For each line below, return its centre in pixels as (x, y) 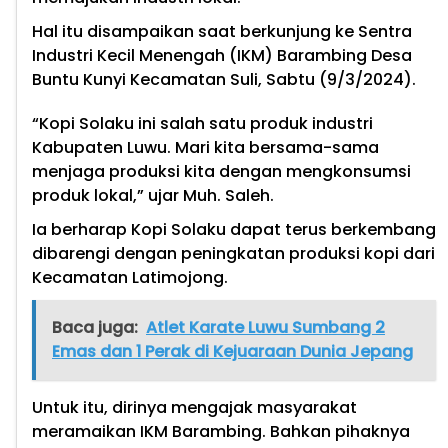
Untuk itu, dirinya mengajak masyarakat (194, 408)
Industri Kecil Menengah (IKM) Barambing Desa (222, 56)
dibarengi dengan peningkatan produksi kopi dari (233, 254)
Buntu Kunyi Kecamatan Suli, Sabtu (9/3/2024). (224, 80)
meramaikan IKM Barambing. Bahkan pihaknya (221, 432)
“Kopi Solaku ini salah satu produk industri (202, 124)
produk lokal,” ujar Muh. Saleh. (153, 196)
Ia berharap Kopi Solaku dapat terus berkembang (234, 230)
